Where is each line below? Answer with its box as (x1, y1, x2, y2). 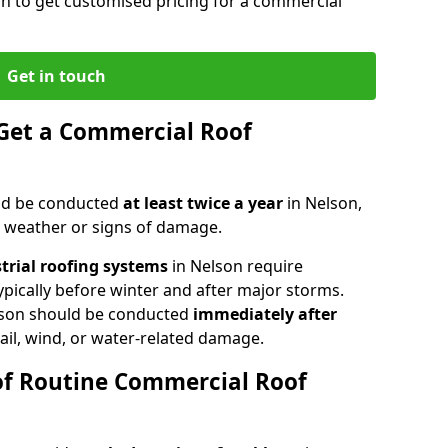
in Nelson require (168, 254, 303, 277)
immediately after (193, 302, 337, 325)
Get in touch (6, 64, 106, 87)
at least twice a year (123, 191, 287, 214)
